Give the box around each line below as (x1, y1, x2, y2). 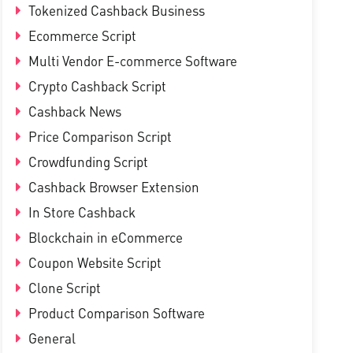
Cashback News (24, 102, 121, 120)
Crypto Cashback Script (24, 77, 166, 95)
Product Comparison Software (24, 304, 205, 321)
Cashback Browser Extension (24, 178, 199, 195)
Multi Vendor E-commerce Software (24, 52, 237, 69)
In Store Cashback (24, 203, 136, 221)
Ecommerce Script (24, 27, 136, 44)
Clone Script (24, 279, 101, 296)
